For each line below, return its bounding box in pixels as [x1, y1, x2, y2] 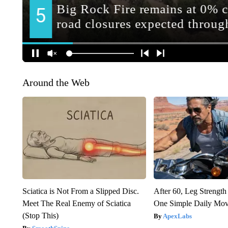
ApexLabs [163, 212, 192, 220]
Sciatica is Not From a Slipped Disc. [22, 187, 139, 196]
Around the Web [22, 77, 90, 89]
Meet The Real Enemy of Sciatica [22, 199, 131, 208]
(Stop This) [22, 211, 59, 220]
